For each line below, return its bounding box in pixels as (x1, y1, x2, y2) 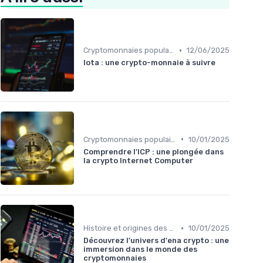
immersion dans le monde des (83, 245, 197, 254)
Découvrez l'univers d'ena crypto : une (83, 236, 229, 245)
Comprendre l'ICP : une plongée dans (83, 147, 224, 156)
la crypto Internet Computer (83, 156, 193, 165)
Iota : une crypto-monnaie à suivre (83, 58, 215, 68)
